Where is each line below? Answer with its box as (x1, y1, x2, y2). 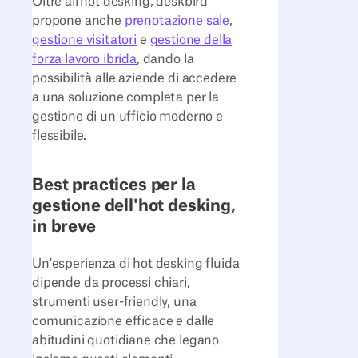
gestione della (149, 33, 233, 46)
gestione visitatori (32, 33, 137, 46)
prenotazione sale (124, 14, 230, 27)
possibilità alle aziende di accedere (32, 71, 237, 85)
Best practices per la (32, 177, 196, 194)
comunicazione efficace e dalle (32, 314, 215, 328)
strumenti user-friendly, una (32, 295, 197, 308)
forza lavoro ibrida (32, 52, 137, 66)
